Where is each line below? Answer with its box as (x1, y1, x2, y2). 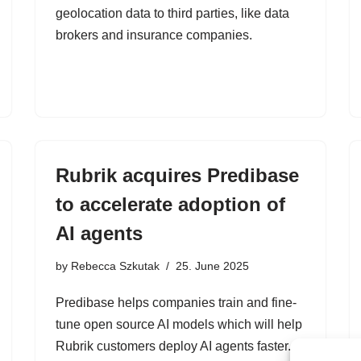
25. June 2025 (176, 259, 249, 272)
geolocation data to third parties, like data (56, 6, 289, 20)
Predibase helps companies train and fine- (56, 296, 297, 309)
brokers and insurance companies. (56, 28, 252, 42)
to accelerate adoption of (56, 193, 285, 215)
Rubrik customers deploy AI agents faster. (56, 339, 291, 353)
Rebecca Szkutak (71, 259, 160, 272)
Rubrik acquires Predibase (56, 164, 299, 186)
